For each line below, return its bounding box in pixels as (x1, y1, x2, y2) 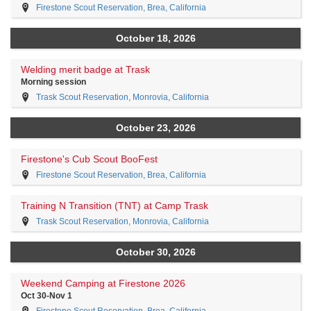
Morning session (21, 77, 86, 87)
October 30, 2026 (115, 246, 196, 258)
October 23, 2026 (115, 122, 196, 133)
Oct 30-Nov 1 (21, 291, 72, 301)
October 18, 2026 (115, 33, 196, 44)
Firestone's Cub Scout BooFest (21, 153, 158, 165)
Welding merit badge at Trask (21, 64, 150, 75)
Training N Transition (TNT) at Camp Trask (21, 200, 208, 211)
